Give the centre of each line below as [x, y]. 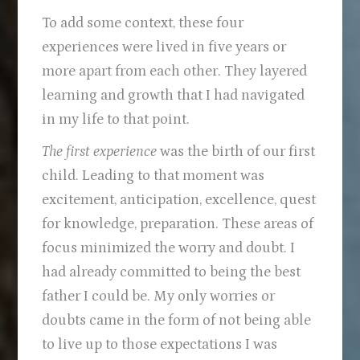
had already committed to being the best [172, 272]
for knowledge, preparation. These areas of [178, 224]
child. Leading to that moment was [153, 176]
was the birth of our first [236, 152]
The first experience [100, 152]
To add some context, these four [143, 23]
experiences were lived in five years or [164, 47]
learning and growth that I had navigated [174, 96]
